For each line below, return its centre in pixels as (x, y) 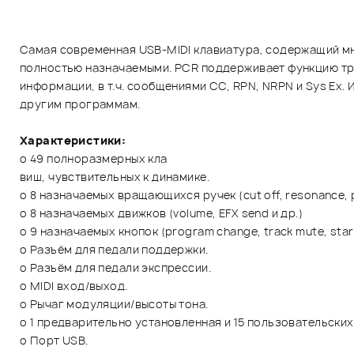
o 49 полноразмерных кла (94, 158)
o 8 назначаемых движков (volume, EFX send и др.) (162, 213)
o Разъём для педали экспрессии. (116, 267)
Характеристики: (73, 140)
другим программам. (80, 104)
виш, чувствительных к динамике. (115, 176)
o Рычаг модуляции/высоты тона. (114, 303)
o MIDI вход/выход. (74, 285)
